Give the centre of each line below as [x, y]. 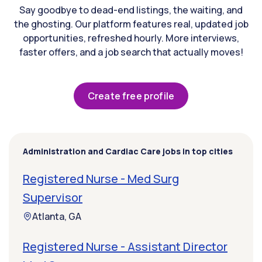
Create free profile [131, 96]
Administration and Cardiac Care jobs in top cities [128, 151]
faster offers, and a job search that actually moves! [131, 52]
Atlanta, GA [57, 217]
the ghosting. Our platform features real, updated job [131, 24]
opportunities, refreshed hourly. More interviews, [131, 38]
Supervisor [53, 198]
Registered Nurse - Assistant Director [125, 247]
